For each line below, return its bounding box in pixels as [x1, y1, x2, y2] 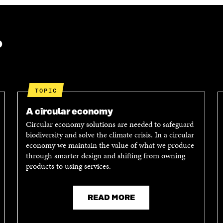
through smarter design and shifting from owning [25, 150, 185, 162]
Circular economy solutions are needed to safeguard [25, 118, 194, 130]
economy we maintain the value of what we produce [25, 139, 194, 151]
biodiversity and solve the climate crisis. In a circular [25, 129, 194, 141]
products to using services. [25, 160, 111, 172]
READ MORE [88, 194, 135, 203]
